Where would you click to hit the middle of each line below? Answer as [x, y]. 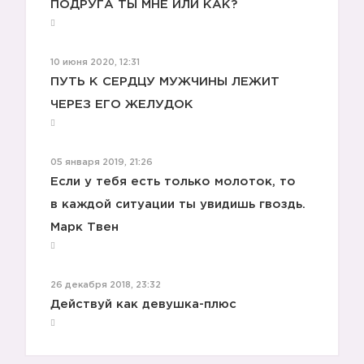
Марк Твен [84, 227]
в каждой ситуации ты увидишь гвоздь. [178, 204]
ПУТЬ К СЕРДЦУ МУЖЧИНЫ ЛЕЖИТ [165, 82]
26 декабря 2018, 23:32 [106, 285]
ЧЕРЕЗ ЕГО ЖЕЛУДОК [122, 104]
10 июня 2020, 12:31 [95, 63]
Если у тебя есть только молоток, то [173, 182]
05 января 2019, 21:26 [102, 162]
